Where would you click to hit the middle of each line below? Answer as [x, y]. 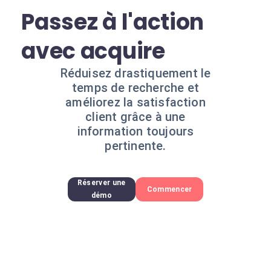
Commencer [169, 189]
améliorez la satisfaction [135, 102]
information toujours [135, 131]
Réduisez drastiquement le [135, 73]
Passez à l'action [113, 22]
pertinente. [135, 146]
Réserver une [101, 183]
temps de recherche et [135, 88]
